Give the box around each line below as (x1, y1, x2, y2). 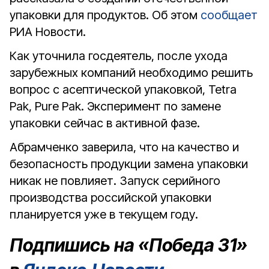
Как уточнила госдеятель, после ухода (10, 49, 228, 63)
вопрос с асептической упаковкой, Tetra (10, 82, 237, 97)
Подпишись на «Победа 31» (10, 234, 247, 256)
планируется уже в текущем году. (10, 207, 198, 222)
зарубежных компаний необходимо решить (10, 65, 253, 80)
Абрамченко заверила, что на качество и (10, 140, 239, 154)
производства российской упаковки (10, 190, 211, 205)
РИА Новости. (10, 25, 86, 39)
